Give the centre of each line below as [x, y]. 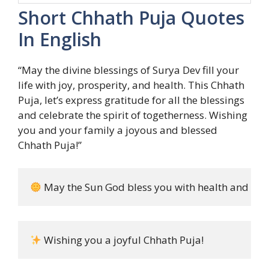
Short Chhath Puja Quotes [131, 18]
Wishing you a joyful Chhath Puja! [123, 240]
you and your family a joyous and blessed [118, 130]
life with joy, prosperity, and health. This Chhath [131, 85]
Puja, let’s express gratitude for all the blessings [131, 100]
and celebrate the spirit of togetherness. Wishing [133, 115]
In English [60, 40]
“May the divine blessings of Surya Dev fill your [128, 70]
